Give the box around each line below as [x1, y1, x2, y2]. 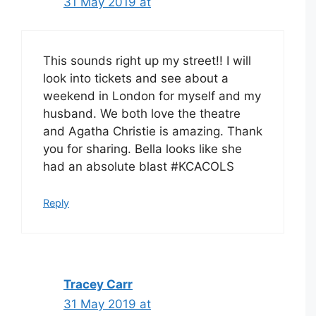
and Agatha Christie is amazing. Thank [43, 124, 262, 139]
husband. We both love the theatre [43, 107, 241, 121]
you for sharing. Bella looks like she [43, 142, 242, 157]
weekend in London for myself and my [43, 89, 261, 104]
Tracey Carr [63, 276, 133, 291]
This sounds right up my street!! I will [43, 54, 251, 68]
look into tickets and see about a [43, 71, 229, 86]
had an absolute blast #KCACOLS [43, 159, 234, 174]
